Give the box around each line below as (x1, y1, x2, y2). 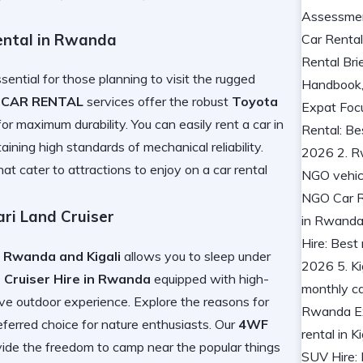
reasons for (203, 293, 269, 310)
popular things (199, 339, 280, 356)
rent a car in (216, 116, 284, 133)
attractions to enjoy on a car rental (68, 161, 267, 178)
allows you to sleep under (121, 248, 271, 265)
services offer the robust (83, 93, 232, 110)
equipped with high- (151, 271, 269, 288)
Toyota (232, 93, 278, 110)
